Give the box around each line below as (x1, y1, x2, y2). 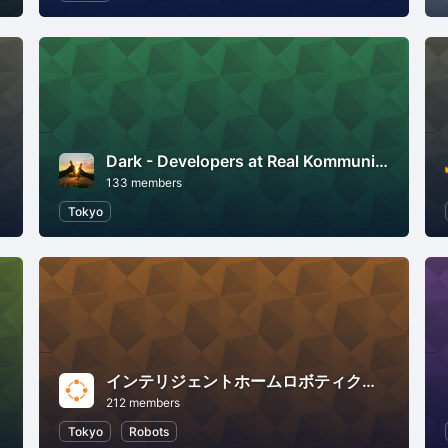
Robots (128, 423, 169, 439)
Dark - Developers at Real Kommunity (375, 150, 389, 171)
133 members (106, 174, 183, 190)
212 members (106, 394, 181, 410)
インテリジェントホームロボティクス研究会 (362, 370, 376, 391)
